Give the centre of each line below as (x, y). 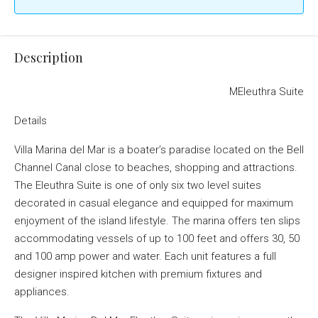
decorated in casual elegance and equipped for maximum (154, 203)
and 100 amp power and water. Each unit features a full (145, 256)
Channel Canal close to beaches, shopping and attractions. (156, 168)
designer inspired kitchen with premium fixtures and (138, 274)
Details (31, 121)
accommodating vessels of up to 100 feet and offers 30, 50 (157, 238)
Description (49, 57)
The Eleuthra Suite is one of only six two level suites (138, 185)
